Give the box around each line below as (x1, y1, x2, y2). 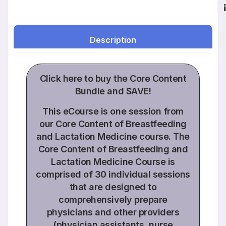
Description (90, 35, 136, 45)
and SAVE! (104, 86, 151, 96)
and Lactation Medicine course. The (36, 131, 190, 142)
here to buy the (63, 73, 130, 84)
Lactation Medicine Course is (51, 156, 175, 167)
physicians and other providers (46, 207, 180, 218)
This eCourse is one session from (42, 106, 184, 117)
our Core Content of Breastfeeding (39, 119, 187, 130)
